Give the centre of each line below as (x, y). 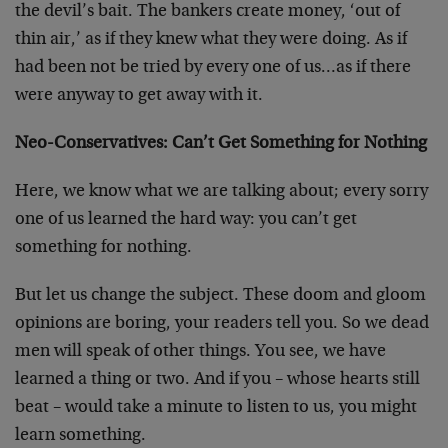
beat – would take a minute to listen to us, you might (216, 408)
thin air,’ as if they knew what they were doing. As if (211, 40)
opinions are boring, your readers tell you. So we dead (222, 324)
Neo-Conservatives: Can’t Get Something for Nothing (221, 144)
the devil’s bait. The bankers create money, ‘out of (207, 12)
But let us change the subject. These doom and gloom (220, 296)
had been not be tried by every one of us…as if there (213, 68)
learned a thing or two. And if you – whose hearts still (217, 380)
